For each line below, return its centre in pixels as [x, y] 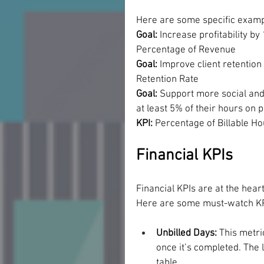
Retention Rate [167, 79]
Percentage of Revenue [186, 50]
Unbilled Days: [188, 233]
